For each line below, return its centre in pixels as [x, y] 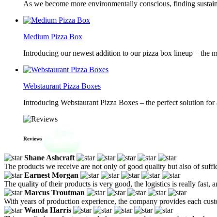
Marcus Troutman [54, 192]
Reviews [33, 138]
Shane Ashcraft [49, 157]
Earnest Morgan [51, 175]
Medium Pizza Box [53, 37]
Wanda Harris [48, 210]
